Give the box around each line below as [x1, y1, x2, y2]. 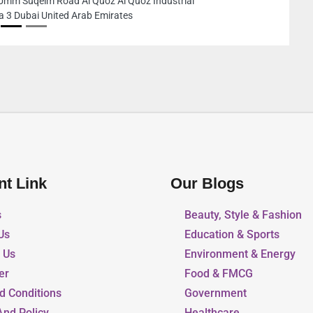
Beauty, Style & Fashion [184, 208, 302, 222]
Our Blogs [170, 175, 244, 193]
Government [184, 286, 247, 300]
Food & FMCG [184, 267, 253, 281]
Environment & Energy [184, 247, 296, 261]
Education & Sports [184, 228, 279, 242]
